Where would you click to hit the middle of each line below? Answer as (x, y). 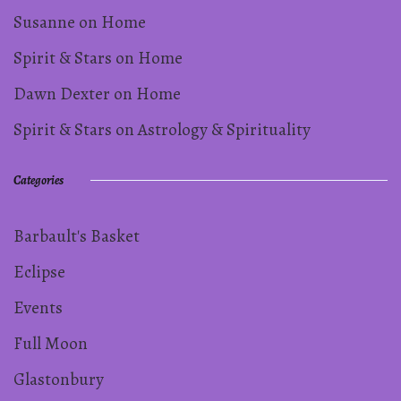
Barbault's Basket (77, 235)
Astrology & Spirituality (224, 129)
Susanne (44, 21)
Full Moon (51, 343)
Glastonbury (59, 379)
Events (38, 307)
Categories (38, 180)
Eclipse (39, 271)
